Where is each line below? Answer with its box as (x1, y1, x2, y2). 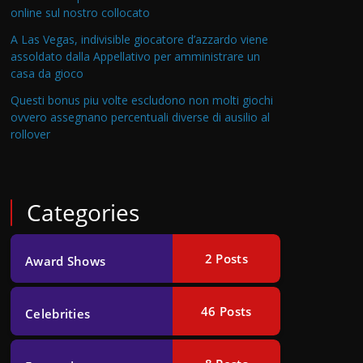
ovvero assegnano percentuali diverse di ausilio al (11, 109, 270, 125)
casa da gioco (11, 66, 83, 81)
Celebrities (25, 305, 91, 322)
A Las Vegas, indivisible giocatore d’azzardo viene (11, 32, 268, 47)
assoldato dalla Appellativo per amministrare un (11, 49, 260, 64)
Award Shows (25, 253, 106, 269)
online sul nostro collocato (11, 5, 150, 20)
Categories (27, 197, 139, 228)
